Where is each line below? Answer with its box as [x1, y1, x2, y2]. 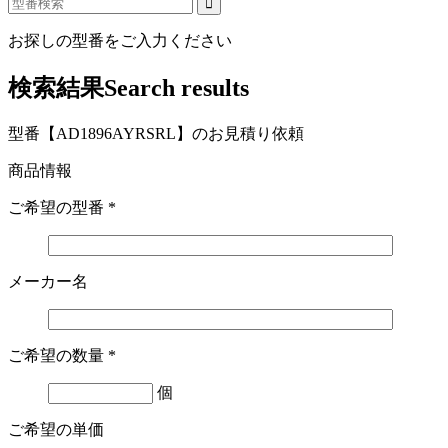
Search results [104, 75, 249, 102]
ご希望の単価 [8, 421, 104, 439]
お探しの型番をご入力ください [8, 32, 232, 50]
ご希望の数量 [8, 347, 108, 365]
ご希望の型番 [8, 199, 108, 217]
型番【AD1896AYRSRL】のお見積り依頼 [8, 125, 304, 143]
